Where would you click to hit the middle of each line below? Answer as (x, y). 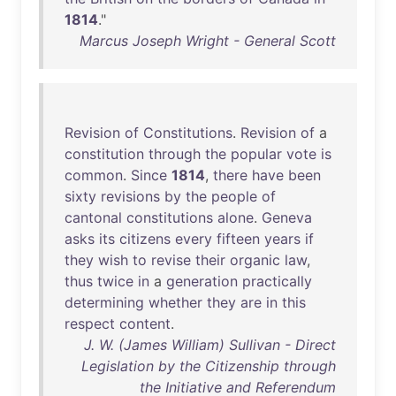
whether (175, 302)
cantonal (93, 217)
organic (255, 260)
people (234, 196)
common (94, 175)
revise (171, 260)
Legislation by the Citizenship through (209, 366)
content (145, 324)
